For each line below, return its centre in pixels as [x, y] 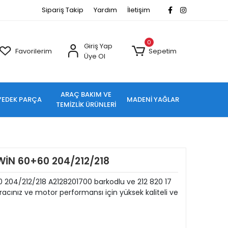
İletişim [139, 10]
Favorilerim [34, 51]
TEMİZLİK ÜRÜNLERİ [86, 105]
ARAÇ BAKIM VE [86, 94]
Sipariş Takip [63, 10]
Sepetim [162, 51]
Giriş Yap [98, 46]
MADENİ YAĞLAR [153, 99]
